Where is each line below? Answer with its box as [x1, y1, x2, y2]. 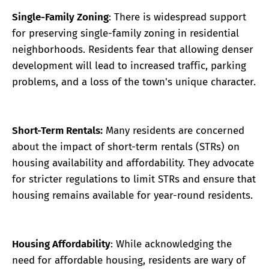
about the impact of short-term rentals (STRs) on [12, 140, 240, 153]
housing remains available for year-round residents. [12, 189, 253, 202]
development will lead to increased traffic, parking [12, 59, 246, 72]
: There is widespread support [109, 10, 246, 23]
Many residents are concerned [103, 124, 244, 137]
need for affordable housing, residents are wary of [12, 254, 246, 267]
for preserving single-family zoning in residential [12, 26, 239, 40]
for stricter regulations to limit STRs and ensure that [12, 172, 256, 186]
